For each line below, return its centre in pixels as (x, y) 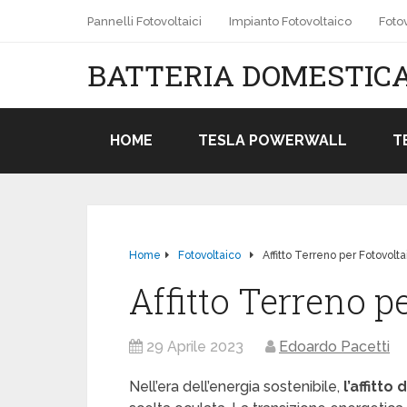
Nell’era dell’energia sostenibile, (236, 387)
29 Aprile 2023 (195, 347)
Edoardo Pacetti (334, 347)
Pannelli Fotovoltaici (144, 21)
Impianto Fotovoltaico (290, 21)
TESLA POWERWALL (273, 140)
